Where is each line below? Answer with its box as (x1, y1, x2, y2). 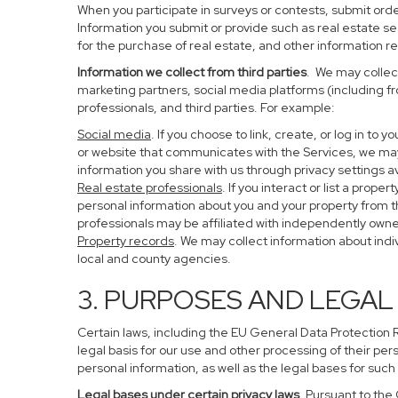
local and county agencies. (77, 251, 231, 267)
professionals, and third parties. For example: (77, 99, 335, 115)
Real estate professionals (77, 179, 222, 195)
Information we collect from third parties (77, 64, 306, 80)
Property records (77, 233, 174, 249)
